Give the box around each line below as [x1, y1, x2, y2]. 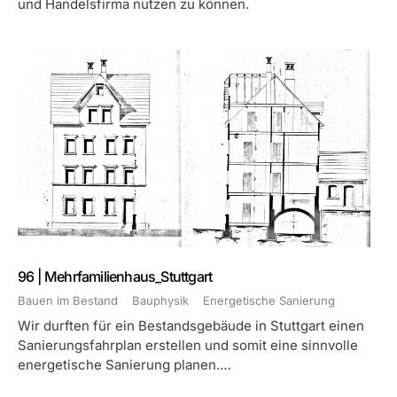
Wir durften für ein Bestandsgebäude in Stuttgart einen [18, 317, 364, 334]
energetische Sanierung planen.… [18, 356, 231, 373]
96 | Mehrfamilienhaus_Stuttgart [18, 268, 213, 285]
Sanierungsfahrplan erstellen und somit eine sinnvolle [18, 337, 358, 354]
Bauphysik [132, 293, 189, 307]
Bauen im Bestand [18, 293, 118, 307]
